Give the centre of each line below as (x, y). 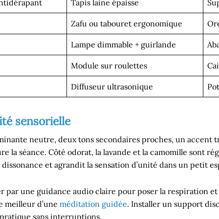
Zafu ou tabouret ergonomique (127, 23)
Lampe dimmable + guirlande (123, 44)
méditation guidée (93, 204)
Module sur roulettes (109, 66)
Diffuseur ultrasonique (112, 87)
